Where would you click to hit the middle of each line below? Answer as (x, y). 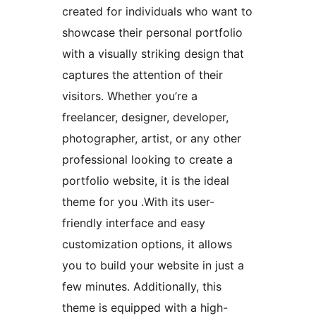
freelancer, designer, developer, (145, 117)
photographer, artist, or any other (152, 139)
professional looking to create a (147, 160)
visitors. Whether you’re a (130, 96)
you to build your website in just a (153, 266)
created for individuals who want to (157, 12)
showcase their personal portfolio (152, 33)
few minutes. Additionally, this (142, 287)
